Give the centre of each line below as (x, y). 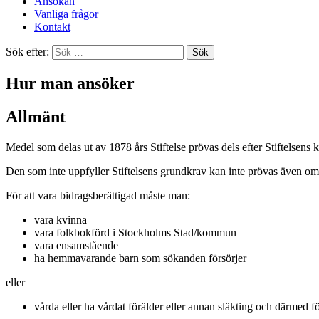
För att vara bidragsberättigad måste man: (98, 195)
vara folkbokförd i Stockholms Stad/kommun (135, 232)
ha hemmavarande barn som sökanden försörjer (140, 258)
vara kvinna (61, 219)
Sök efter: (27, 51)
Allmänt (36, 116)
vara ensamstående (76, 245)
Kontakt (52, 26)
